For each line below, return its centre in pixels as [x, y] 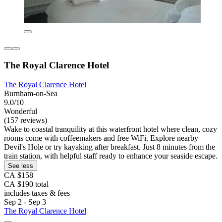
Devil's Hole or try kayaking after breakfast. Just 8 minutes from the [110, 147]
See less [21, 166]
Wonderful [21, 111]
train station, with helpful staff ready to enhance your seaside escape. [111, 156]
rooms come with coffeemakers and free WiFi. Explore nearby [101, 138]
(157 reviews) [26, 120]
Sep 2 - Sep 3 [25, 202]
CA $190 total [26, 184]
